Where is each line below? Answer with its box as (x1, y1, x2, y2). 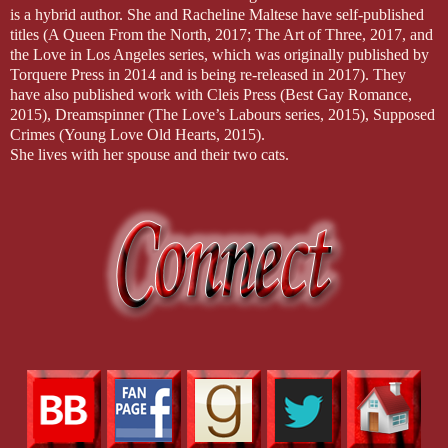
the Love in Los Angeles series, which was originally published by (10, 45, 429, 63)
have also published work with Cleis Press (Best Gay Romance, (10, 85, 412, 103)
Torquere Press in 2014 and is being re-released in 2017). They (10, 65, 406, 83)
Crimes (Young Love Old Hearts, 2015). (10, 125, 265, 143)
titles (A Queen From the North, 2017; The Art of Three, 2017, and (10, 25, 433, 43)
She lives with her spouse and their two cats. (10, 145, 289, 163)
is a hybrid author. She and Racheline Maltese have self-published (10, 5, 424, 23)
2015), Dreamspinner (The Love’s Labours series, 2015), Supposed (10, 105, 435, 123)
